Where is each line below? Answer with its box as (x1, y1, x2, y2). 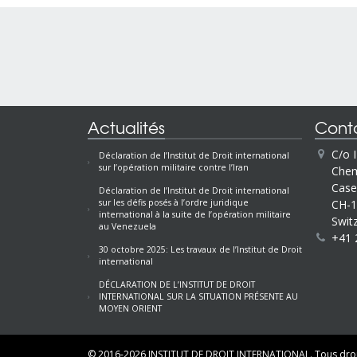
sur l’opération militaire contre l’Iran (99, 162, 249, 174)
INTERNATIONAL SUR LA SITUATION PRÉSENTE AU (99, 291, 298, 303)
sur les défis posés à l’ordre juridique (99, 197, 249, 209)
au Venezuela (99, 221, 156, 233)
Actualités (88, 116, 165, 139)
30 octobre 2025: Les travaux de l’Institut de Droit (99, 244, 302, 256)
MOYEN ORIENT (99, 303, 162, 315)
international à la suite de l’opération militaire (99, 209, 291, 221)
